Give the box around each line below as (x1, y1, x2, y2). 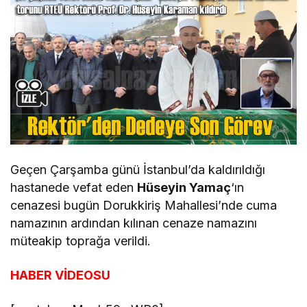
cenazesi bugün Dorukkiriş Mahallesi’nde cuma (10, 198, 278, 213)
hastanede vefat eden (10, 180, 138, 195)
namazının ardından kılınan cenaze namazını (10, 216, 258, 231)
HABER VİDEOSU (10, 268, 111, 283)
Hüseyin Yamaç (137, 180, 232, 195)
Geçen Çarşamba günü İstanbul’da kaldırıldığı (10, 162, 266, 177)
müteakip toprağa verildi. (10, 234, 151, 249)
